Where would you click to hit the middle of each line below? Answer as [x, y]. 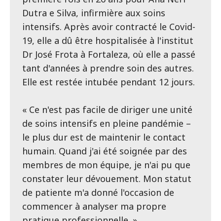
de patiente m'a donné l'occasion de [98, 192]
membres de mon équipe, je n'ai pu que [106, 165]
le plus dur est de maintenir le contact [104, 137]
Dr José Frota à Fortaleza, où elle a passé [109, 54]
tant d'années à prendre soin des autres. [108, 68]
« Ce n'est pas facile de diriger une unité [107, 109]
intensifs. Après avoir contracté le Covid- [109, 26]
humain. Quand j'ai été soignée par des [105, 151]
